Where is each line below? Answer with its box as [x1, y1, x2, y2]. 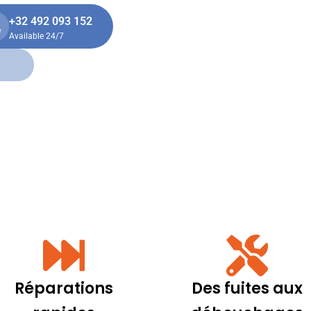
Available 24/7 [9, 31, 64, 41]
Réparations [15, 278, 114, 299]
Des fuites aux [191, 278, 303, 299]
